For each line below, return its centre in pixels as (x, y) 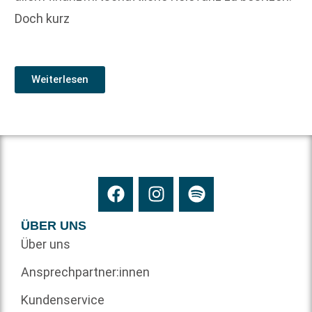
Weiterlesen (60, 79)
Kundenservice (63, 299)
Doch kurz (42, 18)
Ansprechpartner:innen (85, 272)
